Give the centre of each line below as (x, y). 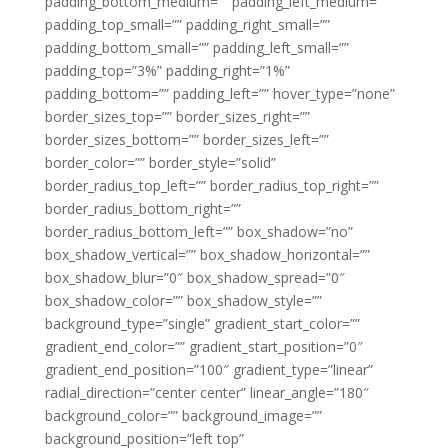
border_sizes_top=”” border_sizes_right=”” (177, 116)
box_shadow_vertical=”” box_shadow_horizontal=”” (207, 254)
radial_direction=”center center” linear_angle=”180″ (206, 392)
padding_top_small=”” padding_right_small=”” (187, 24)
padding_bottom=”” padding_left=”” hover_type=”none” (219, 93)
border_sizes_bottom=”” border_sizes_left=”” (186, 139)
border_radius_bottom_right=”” (142, 208)
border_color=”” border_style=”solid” (160, 162)
